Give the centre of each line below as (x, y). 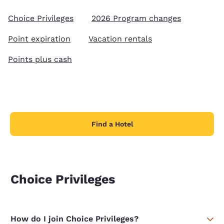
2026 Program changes (136, 18)
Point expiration (39, 39)
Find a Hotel (112, 124)
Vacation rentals (120, 39)
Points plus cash (40, 59)
